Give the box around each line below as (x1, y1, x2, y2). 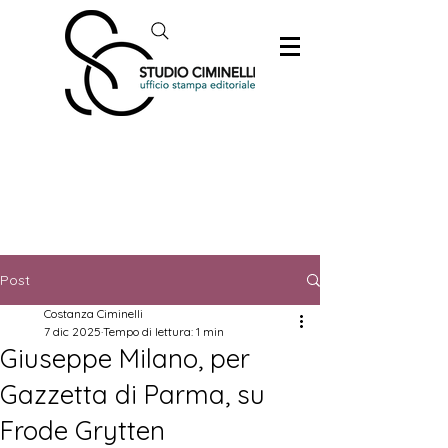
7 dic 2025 (44, 324, 101, 339)
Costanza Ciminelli (44, 306, 143, 321)
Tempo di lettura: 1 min (103, 324, 224, 339)
